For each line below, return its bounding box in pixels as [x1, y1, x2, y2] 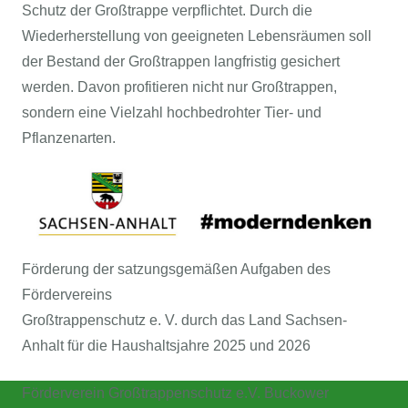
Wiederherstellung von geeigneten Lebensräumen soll [22, 27, 372, 44]
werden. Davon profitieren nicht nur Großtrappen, [22, 78, 337, 95]
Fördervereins [22, 287, 112, 303]
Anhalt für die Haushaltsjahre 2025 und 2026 [22, 338, 311, 354]
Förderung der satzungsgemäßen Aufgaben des [22, 261, 331, 278]
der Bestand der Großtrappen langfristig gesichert [22, 53, 340, 69]
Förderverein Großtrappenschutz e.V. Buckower [22, 385, 329, 402]
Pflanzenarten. [22, 129, 116, 146]
